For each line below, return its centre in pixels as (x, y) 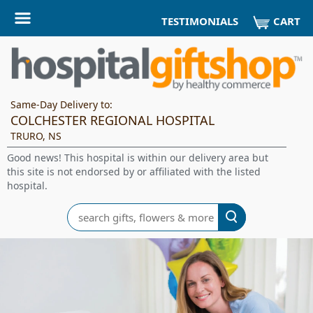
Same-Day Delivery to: (61, 104)
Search (82, 209)
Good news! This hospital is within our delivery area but (138, 158)
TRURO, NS (36, 136)
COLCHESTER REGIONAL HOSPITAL (112, 120)
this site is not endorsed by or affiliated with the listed (134, 172)
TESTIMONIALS (199, 21)
